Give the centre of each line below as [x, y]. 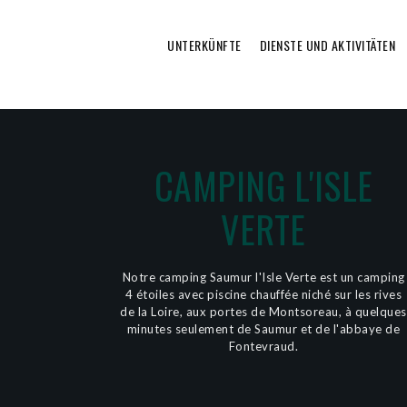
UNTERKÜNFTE [204, 45]
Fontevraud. [263, 346]
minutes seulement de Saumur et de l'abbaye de [263, 329]
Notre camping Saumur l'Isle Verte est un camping [263, 277]
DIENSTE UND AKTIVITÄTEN [327, 45]
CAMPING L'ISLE [263, 185]
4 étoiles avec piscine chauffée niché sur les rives [263, 294]
